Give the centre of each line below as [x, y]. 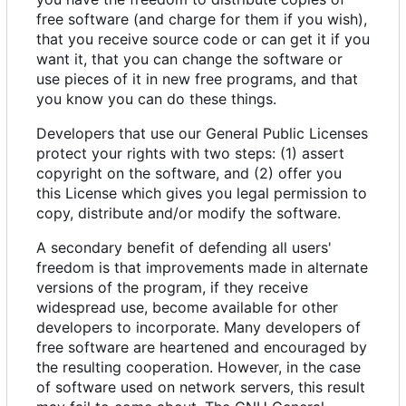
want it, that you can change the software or [189, 59]
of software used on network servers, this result [201, 387]
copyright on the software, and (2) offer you [189, 174]
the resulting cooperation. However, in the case [198, 367]
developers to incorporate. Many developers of [198, 328]
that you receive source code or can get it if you [203, 39]
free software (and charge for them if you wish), [202, 19]
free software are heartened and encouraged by [202, 348]
